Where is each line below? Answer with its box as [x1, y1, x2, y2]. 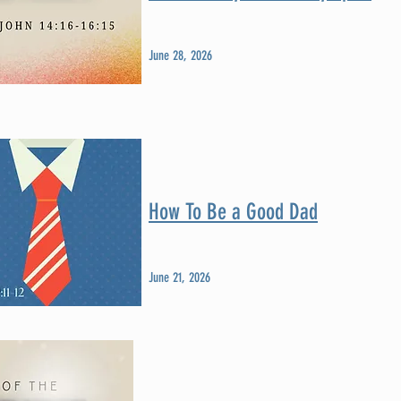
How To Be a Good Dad [149, 199, 318, 225]
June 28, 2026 [149, 47, 212, 64]
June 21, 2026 [149, 269, 210, 286]
